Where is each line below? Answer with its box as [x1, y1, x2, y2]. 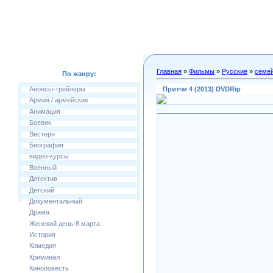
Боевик [29, 119, 51, 127]
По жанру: [62, 70, 96, 77]
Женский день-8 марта [29, 219, 100, 227]
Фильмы [189, 68, 214, 75]
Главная [157, 68, 182, 75]
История [29, 231, 55, 239]
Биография [29, 141, 63, 149]
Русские [222, 68, 247, 75]
